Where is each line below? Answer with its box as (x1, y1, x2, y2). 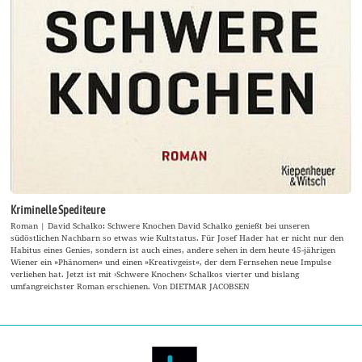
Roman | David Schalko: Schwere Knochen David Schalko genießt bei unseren (11, 220, 310, 232)
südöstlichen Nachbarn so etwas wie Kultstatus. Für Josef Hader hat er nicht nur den (11, 232, 344, 244)
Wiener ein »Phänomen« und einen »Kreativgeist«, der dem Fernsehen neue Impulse (11, 256, 332, 268)
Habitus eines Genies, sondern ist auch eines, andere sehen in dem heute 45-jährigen (11, 244, 336, 256)
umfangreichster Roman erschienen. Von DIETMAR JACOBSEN (11, 280, 250, 293)
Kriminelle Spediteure (11, 204, 106, 217)
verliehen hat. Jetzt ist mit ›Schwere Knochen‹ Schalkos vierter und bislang (11, 268, 300, 280)
